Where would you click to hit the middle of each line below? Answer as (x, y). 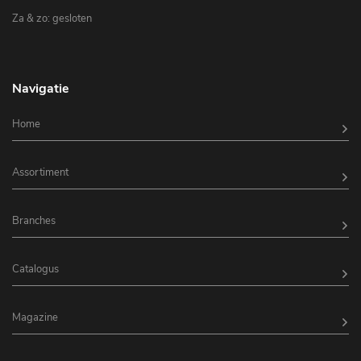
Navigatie (41, 89)
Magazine (35, 318)
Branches (34, 221)
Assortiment (40, 173)
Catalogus (35, 270)
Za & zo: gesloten (52, 19)
